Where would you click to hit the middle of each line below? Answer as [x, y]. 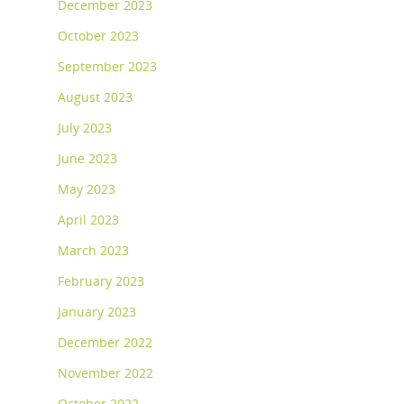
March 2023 [93, 251]
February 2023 [101, 281]
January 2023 [97, 312]
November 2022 [106, 373]
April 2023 [88, 220]
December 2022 [105, 343]
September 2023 [107, 67]
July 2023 [85, 128]
